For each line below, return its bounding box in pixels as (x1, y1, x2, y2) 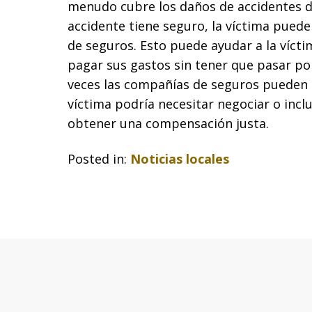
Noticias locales (130, 150, 229, 167)
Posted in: (68, 150, 127, 167)
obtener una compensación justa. (68, 115, 269, 132)
